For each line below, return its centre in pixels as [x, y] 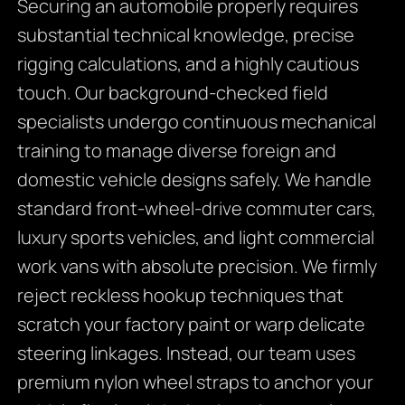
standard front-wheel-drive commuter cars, [196, 208]
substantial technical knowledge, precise [185, 34]
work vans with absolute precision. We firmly [197, 266]
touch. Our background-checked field [172, 92]
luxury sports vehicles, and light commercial [195, 237]
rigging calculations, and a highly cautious [188, 63]
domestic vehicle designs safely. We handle [194, 179]
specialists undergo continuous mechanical [196, 121]
